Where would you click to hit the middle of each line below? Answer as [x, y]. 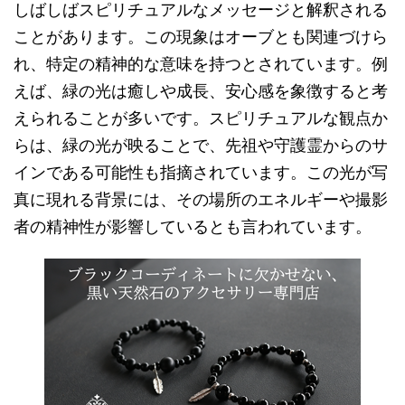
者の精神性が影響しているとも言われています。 [193, 227]
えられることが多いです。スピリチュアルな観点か [201, 118]
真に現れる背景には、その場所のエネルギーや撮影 [201, 200]
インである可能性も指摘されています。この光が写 [201, 173]
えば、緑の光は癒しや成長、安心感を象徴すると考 [201, 91]
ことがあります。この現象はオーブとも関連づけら [201, 37]
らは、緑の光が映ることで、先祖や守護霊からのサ [201, 146]
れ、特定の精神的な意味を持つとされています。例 [201, 64]
